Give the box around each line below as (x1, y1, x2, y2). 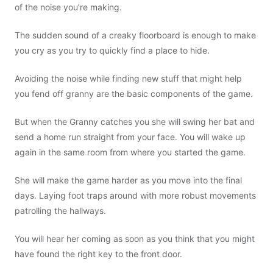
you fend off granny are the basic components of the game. (15, 88, 253, 99)
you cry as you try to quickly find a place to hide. (15, 45, 210, 55)
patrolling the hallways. (15, 205, 106, 216)
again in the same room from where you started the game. (15, 147, 246, 157)
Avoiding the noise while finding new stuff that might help (15, 73, 242, 83)
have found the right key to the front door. (15, 249, 182, 259)
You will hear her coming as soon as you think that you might (15, 233, 255, 244)
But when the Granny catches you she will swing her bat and (15, 116, 255, 127)
